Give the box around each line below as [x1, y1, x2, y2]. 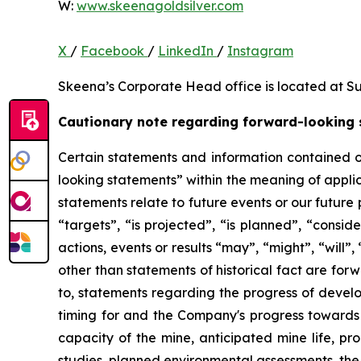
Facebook [81, 42, 147, 59]
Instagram [227, 42, 293, 59]
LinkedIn [158, 42, 217, 59]
